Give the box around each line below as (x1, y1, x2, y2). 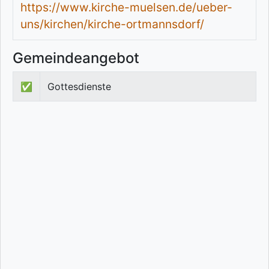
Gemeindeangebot (13, 49, 139, 67)
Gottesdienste (47, 80, 111, 93)
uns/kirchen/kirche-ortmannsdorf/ (20, 17, 204, 32)
